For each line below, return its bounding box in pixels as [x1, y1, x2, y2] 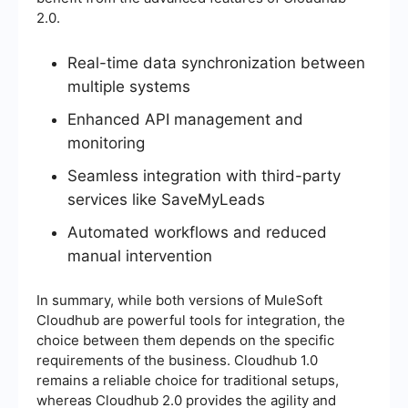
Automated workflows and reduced [67, 223, 327, 242]
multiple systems [67, 77, 190, 97]
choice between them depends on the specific [36, 331, 334, 350]
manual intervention [67, 247, 212, 266]
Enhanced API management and [67, 110, 303, 129]
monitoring [67, 134, 145, 153]
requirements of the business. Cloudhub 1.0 [36, 352, 318, 370]
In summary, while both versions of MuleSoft [36, 291, 322, 310]
